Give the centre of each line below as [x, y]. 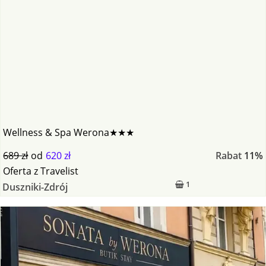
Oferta [18, 171]
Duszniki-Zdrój [35, 187]
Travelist [60, 171]
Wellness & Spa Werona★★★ [69, 132]
